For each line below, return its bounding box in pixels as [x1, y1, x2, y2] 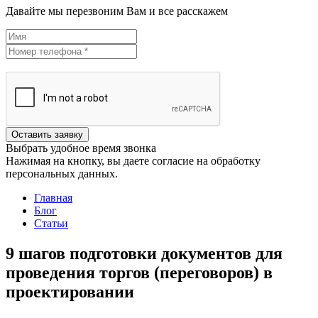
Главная [34, 192, 72, 204]
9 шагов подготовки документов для [6, 244, 283, 263]
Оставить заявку [11, 129, 83, 141]
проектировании [6, 283, 134, 302]
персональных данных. [6, 168, 118, 180]
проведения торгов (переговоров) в [6, 263, 273, 283]
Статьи [34, 217, 68, 230]
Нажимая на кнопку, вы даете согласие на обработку [6, 155, 261, 168]
